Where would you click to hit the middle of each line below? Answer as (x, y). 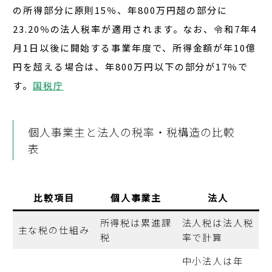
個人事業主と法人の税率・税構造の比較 (132, 132)
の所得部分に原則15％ (65, 10)
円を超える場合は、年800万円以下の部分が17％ (126, 67)
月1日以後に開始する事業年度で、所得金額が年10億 (135, 48)
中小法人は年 (213, 261)
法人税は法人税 (218, 223)
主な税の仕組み (54, 230)
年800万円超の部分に (178, 10)
